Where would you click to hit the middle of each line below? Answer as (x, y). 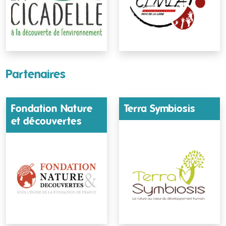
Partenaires (36, 74)
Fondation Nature (52, 108)
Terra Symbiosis (160, 108)
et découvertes (46, 121)
